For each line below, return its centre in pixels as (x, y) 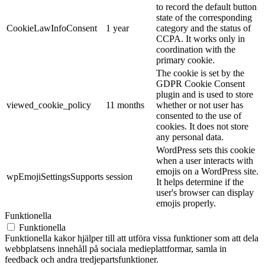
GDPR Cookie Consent (201, 83)
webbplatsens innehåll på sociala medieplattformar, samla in (116, 248)
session (119, 176)
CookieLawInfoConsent (52, 28)
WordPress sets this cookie (206, 150)
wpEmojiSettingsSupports (55, 176)
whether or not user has (200, 105)
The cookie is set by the (200, 73)
